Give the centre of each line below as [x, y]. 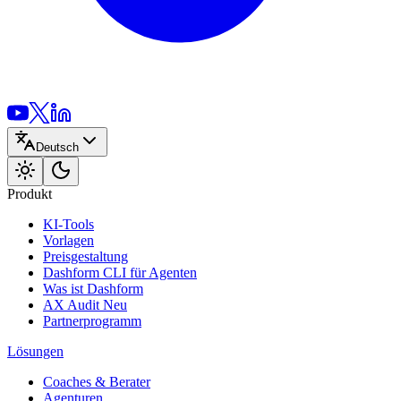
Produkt [30, 194]
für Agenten [163, 273]
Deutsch [57, 147]
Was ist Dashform [93, 289]
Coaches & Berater [97, 382]
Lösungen [35, 351]
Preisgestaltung [85, 256]
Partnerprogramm [92, 321]
